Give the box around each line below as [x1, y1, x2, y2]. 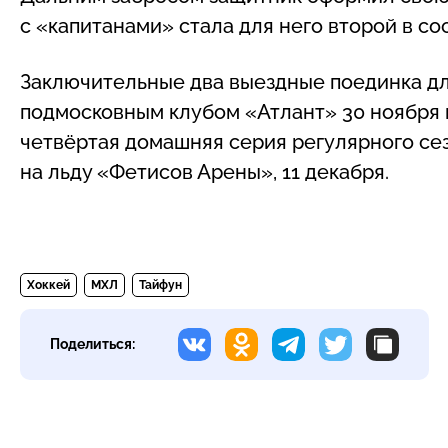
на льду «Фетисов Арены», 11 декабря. [20, 159, 389, 184]
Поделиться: [49, 335, 135, 352]
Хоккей [27, 277, 70, 292]
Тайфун [139, 277, 182, 292]
